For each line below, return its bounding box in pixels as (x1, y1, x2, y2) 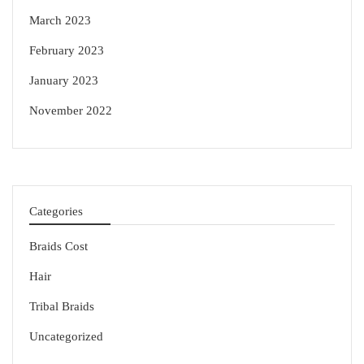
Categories (29, 205, 83, 219)
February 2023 (29, 44, 104, 58)
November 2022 (29, 104, 112, 118)
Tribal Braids (29, 300, 94, 314)
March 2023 (29, 14, 91, 28)
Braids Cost (29, 240, 88, 253)
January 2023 (29, 74, 98, 88)
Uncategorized (29, 330, 103, 344)
